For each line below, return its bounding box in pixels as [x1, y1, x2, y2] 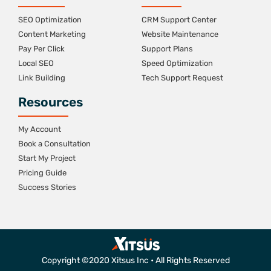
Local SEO [18, 59, 54, 68]
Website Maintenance [142, 30, 218, 39]
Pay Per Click [18, 44, 65, 54]
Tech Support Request [142, 73, 223, 83]
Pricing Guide [18, 168, 67, 178]
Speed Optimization [142, 59, 213, 68]
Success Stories [18, 183, 76, 192]
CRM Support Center [142, 15, 217, 25]
